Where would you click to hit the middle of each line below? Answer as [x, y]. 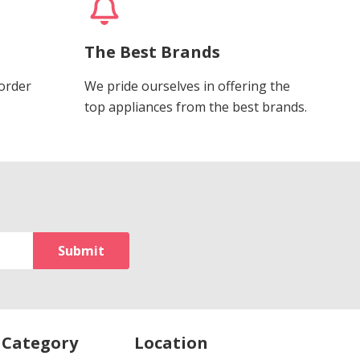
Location [172, 342]
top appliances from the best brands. [195, 106]
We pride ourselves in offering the [187, 86]
